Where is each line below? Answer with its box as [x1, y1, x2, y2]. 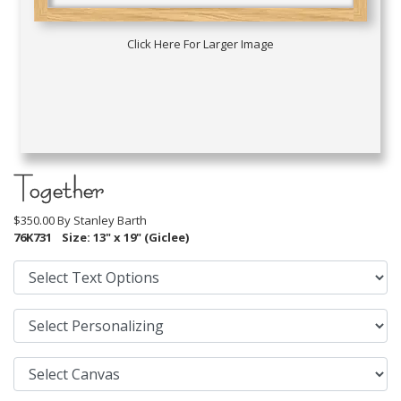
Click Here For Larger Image [126, 36, 274, 53]
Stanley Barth [73, 212, 147, 228]
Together [13, 169, 104, 207]
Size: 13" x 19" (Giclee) [59, 229, 189, 245]
